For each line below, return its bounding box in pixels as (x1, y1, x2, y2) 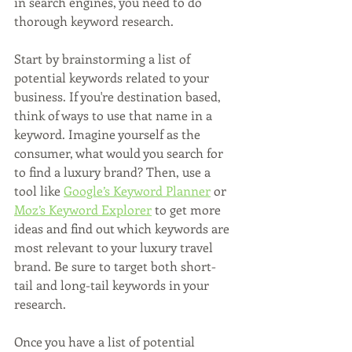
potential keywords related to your (14, 69, 212, 86)
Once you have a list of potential (14, 333, 198, 350)
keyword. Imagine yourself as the (14, 126, 203, 143)
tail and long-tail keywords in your (14, 277, 212, 294)
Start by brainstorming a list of (14, 50, 193, 68)
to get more (152, 201, 224, 218)
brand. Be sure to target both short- (14, 258, 216, 275)
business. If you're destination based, (14, 88, 224, 105)
